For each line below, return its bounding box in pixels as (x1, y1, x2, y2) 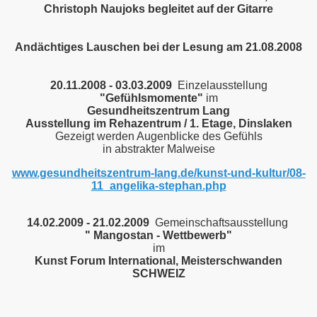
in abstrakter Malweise (102, 143, 215, 155)
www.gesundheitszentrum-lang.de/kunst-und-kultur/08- (11, 167, 306, 179)
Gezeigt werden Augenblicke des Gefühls (54, 130, 263, 142)
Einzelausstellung (171, 79, 267, 91)
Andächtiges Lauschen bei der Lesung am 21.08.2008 (15, 41, 302, 53)
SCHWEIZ (132, 267, 185, 279)
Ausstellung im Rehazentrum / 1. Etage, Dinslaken (25, 117, 292, 129)
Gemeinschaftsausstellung (154, 217, 291, 229)
